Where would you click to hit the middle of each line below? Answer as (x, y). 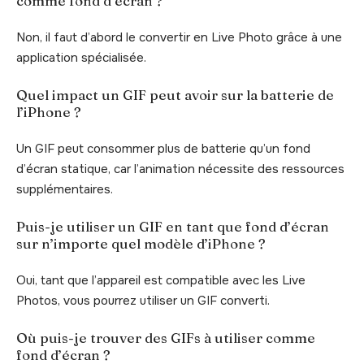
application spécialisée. (81, 57)
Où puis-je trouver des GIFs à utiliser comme (166, 338)
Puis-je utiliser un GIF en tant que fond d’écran (173, 227)
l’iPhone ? (49, 112)
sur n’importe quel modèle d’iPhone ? (141, 244)
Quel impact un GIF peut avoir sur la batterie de (175, 95)
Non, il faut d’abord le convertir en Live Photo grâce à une (179, 37)
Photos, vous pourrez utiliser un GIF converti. (143, 300)
